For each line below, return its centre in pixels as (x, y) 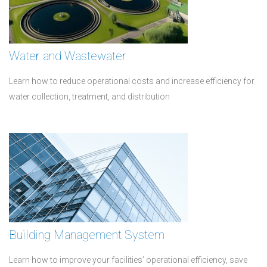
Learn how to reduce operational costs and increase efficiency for (132, 81)
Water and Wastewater (68, 56)
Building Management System (87, 235)
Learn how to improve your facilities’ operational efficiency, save (128, 260)
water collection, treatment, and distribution (89, 97)
